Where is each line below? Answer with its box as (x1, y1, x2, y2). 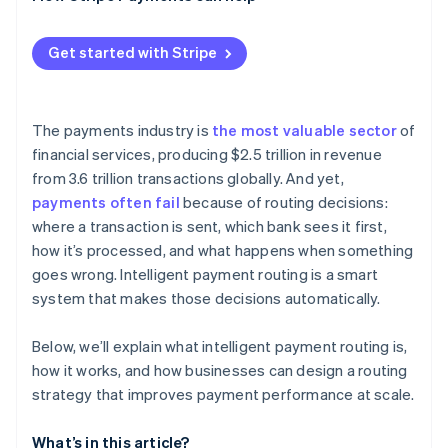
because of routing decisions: (179, 192, 388, 213)
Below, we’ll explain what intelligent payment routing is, (32, 336, 408, 357)
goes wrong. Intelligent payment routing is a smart (32, 264, 379, 285)
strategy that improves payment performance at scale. (32, 384, 415, 405)
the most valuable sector (212, 120, 397, 141)
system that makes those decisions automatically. (32, 288, 381, 309)
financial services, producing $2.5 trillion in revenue (32, 144, 382, 165)
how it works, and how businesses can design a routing (32, 360, 408, 381)
